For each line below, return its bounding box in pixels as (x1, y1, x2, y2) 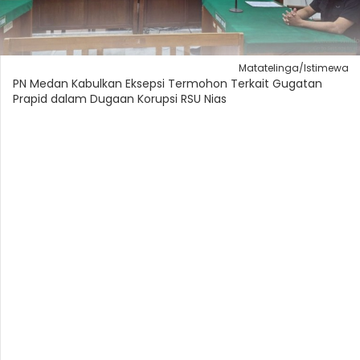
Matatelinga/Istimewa (239, 60, 349, 75)
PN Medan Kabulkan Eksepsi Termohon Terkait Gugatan (13, 75, 322, 92)
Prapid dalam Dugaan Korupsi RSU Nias (13, 90, 227, 107)
